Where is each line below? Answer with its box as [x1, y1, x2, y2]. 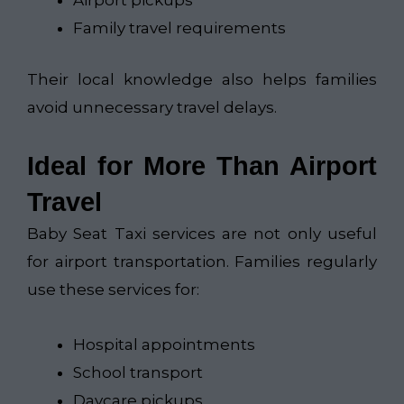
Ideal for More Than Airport [27, 151, 377, 181]
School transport [73, 363, 203, 382]
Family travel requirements [73, 19, 286, 38]
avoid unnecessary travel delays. [27, 97, 277, 116]
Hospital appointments [73, 335, 255, 354]
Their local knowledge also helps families [27, 69, 377, 88]
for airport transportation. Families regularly [27, 252, 377, 271]
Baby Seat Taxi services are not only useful [27, 225, 377, 243]
